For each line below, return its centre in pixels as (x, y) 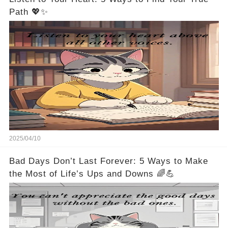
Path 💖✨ (28, 12)
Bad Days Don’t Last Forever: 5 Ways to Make (108, 161)
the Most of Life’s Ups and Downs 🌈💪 (92, 174)
